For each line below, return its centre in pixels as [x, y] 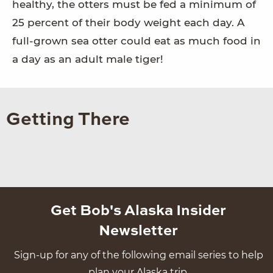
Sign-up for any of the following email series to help [138, 255]
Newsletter [138, 231]
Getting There [68, 120]
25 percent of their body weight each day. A [128, 23]
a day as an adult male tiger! [88, 59]
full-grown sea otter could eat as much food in [136, 41]
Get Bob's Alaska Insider [138, 211]
